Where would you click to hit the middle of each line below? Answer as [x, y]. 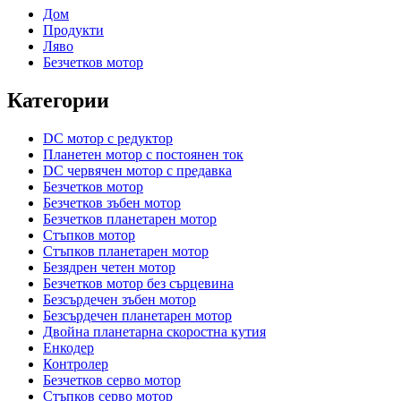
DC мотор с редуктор [108, 138]
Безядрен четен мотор [109, 267]
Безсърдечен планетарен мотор [137, 315]
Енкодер [68, 347]
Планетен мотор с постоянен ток [143, 154]
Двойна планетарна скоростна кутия [154, 331]
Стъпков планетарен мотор [126, 251]
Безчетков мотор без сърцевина [138, 283]
